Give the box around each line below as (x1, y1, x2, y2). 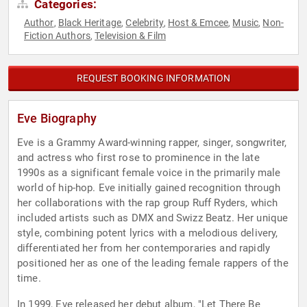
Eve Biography (17, 111, 97, 126)
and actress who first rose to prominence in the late (17, 151, 260, 164)
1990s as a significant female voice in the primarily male (17, 167, 281, 180)
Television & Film (95, 30, 167, 42)
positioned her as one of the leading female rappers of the (17, 257, 288, 270)
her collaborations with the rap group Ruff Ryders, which (17, 197, 278, 210)
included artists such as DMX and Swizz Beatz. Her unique (17, 212, 288, 225)
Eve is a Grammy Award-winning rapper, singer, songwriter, (17, 136, 287, 149)
